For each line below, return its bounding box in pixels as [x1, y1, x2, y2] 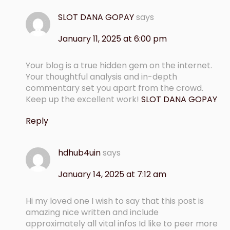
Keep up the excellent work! [26, 93, 141, 106]
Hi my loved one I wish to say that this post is [26, 195, 204, 207]
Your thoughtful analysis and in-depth [26, 71, 177, 83]
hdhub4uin [58, 147, 101, 159]
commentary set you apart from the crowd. [26, 82, 203, 94]
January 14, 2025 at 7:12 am [58, 168, 166, 181]
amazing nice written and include [26, 206, 159, 219]
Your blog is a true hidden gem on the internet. [26, 60, 212, 72]
